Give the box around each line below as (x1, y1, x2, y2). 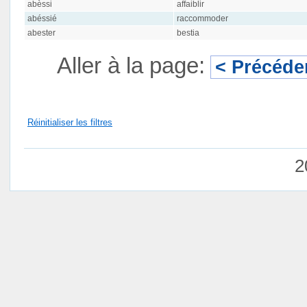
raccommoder (176, 14, 228, 23)
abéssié (27, 14, 57, 23)
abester (27, 28, 56, 38)
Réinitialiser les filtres (27, 116, 112, 127)
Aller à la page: (57, 53, 205, 78)
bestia (176, 28, 199, 38)
